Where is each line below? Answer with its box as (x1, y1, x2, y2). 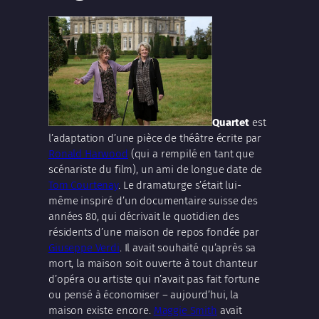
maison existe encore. (48, 303, 154, 317)
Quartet (212, 115, 249, 129)
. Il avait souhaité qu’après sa (119, 241, 256, 254)
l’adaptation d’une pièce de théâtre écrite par (48, 131, 262, 145)
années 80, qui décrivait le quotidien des (48, 209, 239, 223)
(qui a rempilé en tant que (127, 147, 254, 160)
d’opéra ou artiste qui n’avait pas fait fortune (48, 272, 260, 286)
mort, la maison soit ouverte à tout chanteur (48, 256, 258, 270)
